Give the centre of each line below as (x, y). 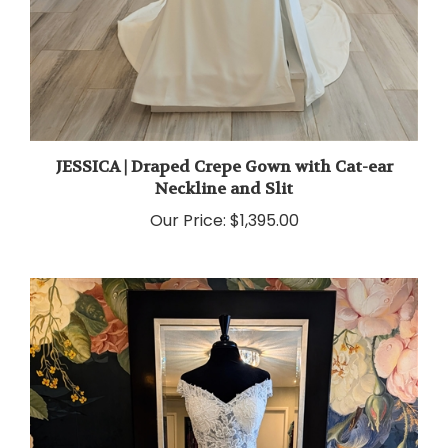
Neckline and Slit (224, 176)
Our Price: (187, 208)
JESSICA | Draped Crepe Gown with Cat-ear (224, 154)
